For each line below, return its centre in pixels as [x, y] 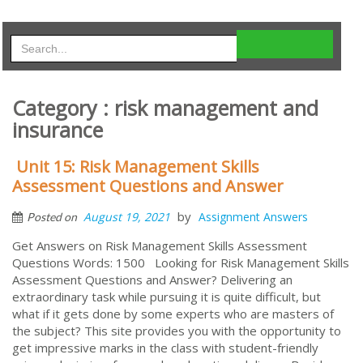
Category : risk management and [165, 107]
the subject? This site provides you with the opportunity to [177, 330]
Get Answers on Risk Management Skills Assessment [160, 245]
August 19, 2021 [127, 216]
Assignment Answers [253, 216]
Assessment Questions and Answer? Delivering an [152, 279]
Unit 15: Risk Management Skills [138, 166]
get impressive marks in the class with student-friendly [165, 347]
